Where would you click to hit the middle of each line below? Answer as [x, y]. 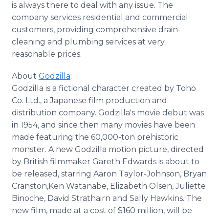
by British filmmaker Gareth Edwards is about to [106, 162]
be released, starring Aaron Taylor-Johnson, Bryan [109, 174]
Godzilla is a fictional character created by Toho [104, 88]
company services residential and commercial [100, 17]
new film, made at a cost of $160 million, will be [102, 210]
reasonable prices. [47, 54]
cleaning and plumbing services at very [88, 42]
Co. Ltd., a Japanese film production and [89, 100]
